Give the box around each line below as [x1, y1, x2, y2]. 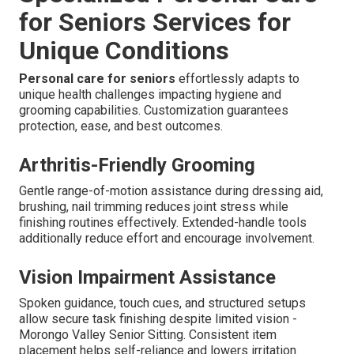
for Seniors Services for [19, 7, 291, 38]
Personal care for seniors [19, 71, 175, 87]
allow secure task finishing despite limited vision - [19, 311, 297, 327]
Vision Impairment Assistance [19, 266, 276, 289]
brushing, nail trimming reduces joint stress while [19, 199, 288, 215]
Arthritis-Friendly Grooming [19, 154, 255, 177]
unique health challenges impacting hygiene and [19, 87, 281, 103]
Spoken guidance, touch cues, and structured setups [19, 296, 306, 311]
